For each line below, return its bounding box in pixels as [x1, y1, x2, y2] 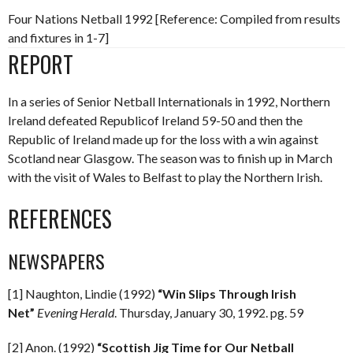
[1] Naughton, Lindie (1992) [8, 286, 158, 301]
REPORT [8, 48, 73, 80]
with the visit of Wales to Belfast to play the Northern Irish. [8, 169, 322, 184]
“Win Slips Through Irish [158, 286, 296, 301]
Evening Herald [37, 305, 114, 320]
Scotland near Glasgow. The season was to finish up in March [8, 150, 333, 165]
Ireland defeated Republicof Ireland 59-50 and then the [8, 113, 303, 128]
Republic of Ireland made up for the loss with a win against [8, 132, 318, 147]
